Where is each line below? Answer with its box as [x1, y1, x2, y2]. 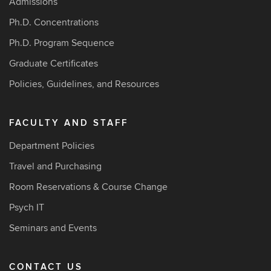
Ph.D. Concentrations [9, 16, 99, 28]
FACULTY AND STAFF [9, 117, 128, 129]
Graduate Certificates [9, 57, 98, 70]
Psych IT [9, 201, 44, 214]
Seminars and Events [9, 222, 97, 234]
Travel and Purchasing [9, 160, 102, 172]
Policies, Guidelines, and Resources [9, 78, 159, 90]
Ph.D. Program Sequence [9, 37, 114, 49]
